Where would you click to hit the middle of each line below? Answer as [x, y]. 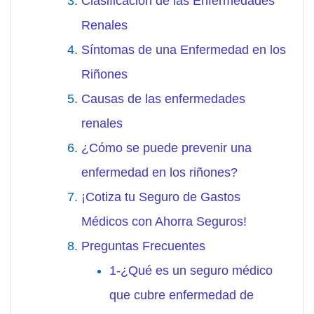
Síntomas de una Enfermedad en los [184, 50]
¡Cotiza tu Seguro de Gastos [161, 197]
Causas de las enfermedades [163, 99]
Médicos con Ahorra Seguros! [164, 222]
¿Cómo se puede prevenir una [166, 148]
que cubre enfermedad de [182, 295]
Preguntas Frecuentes [143, 246]
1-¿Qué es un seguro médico [191, 271]
